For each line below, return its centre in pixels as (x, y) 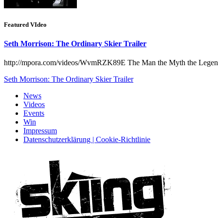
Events (34, 113)
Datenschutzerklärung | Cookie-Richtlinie (87, 140)
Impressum (40, 131)
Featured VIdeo (25, 25)
